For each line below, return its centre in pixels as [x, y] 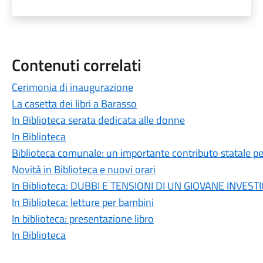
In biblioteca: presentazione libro [82, 219]
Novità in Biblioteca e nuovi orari [83, 169]
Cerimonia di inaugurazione [72, 87]
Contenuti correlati [76, 65]
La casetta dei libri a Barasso [74, 104]
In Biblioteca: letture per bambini [82, 202]
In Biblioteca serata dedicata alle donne [98, 120]
